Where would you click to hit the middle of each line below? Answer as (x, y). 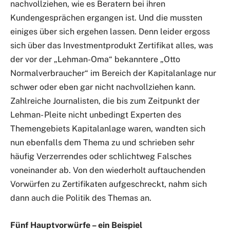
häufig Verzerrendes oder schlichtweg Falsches (101, 157)
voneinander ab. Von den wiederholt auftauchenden (108, 170)
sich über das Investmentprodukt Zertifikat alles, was (112, 46)
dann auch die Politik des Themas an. (81, 198)
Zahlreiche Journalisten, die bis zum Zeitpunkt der (105, 101)
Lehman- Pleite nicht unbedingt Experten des (96, 115)
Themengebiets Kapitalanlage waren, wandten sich (108, 129)
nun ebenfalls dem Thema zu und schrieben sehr (102, 143)
